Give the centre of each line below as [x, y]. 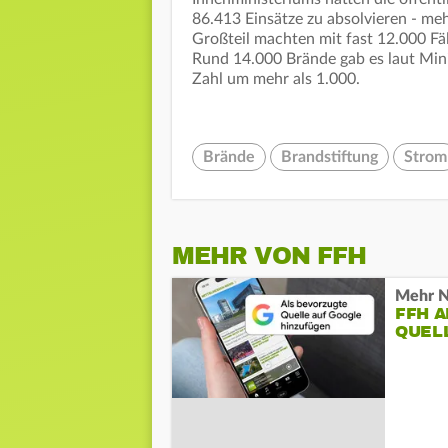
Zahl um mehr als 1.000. [276, 78]
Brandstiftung [329, 156]
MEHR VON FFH [269, 255]
